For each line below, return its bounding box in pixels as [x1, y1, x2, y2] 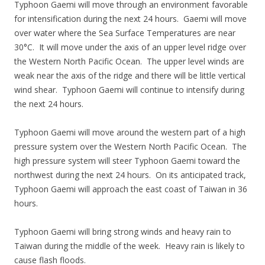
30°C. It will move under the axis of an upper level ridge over [14, 41, 246, 53]
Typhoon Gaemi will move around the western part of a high [14, 127, 245, 138]
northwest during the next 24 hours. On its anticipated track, [14, 169, 246, 180]
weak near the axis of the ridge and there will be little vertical [14, 70, 245, 81]
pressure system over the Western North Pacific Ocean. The [14, 141, 247, 152]
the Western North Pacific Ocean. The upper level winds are [14, 56, 244, 67]
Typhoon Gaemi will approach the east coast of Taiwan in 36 [14, 183, 247, 195]
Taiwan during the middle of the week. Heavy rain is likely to [14, 240, 245, 251]
